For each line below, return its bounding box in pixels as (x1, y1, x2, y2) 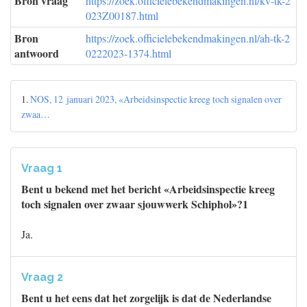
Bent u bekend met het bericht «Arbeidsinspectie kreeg (21, 181, 275, 197)
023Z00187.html (86, 8, 158, 23)
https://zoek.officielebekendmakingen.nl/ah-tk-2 (86, 31, 290, 45)
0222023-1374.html (86, 46, 171, 60)
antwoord (14, 45, 59, 61)
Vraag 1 (21, 162, 62, 175)
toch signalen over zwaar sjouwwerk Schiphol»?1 (21, 196, 248, 212)
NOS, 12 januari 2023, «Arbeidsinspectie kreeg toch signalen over (30, 93, 282, 106)
